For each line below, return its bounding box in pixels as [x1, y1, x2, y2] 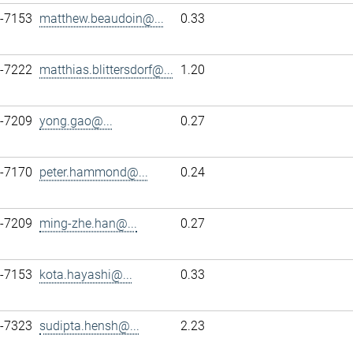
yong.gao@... [39, 113, 113, 128]
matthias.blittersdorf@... [39, 62, 173, 77]
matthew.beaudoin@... [39, 11, 164, 26]
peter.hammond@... [39, 165, 148, 180]
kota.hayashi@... [39, 267, 132, 282]
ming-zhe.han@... [39, 216, 137, 231]
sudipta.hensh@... [39, 318, 139, 333]
